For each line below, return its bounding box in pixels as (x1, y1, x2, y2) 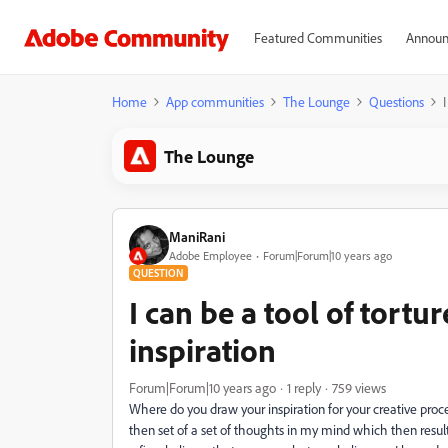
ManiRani (169, 227, 225, 245)
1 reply (287, 379, 321, 396)
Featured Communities (253, 29, 382, 46)
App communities (166, 93, 264, 110)
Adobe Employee (169, 247, 252, 263)
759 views (332, 379, 386, 396)
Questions (369, 93, 424, 110)
